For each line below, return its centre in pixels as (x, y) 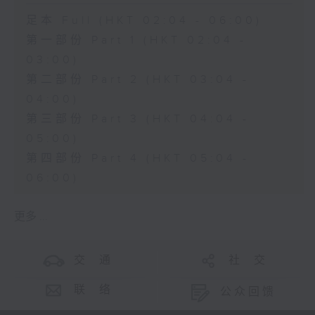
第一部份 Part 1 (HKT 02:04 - (136, 41)
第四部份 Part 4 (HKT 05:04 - (137, 159)
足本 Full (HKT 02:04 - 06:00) (144, 21)
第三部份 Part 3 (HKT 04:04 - (137, 120)
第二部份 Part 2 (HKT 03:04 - (137, 80)
